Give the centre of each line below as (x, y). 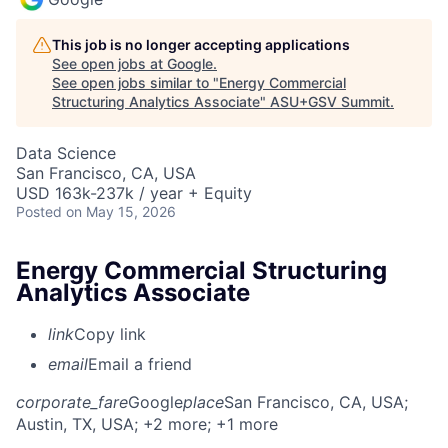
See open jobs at (109, 63)
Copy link (110, 334)
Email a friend (140, 364)
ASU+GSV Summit (330, 101)
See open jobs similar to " (135, 82)
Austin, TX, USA (75, 424)
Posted (39, 211)
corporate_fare (72, 402)
